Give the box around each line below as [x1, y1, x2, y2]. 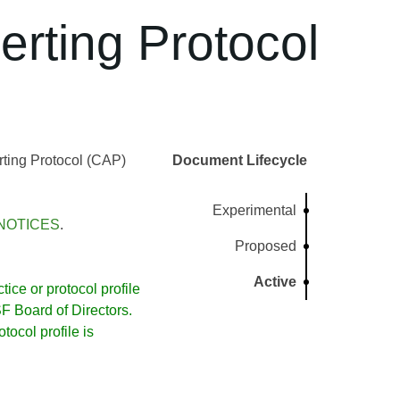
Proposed [235, 238, 297, 254]
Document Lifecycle [172, 153, 307, 168]
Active [254, 274, 297, 289]
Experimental [212, 203, 297, 218]
